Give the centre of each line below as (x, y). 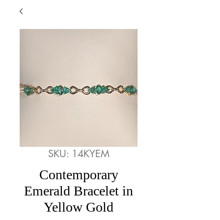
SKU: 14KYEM (79, 154)
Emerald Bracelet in (79, 191)
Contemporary (79, 175)
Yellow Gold (79, 207)
